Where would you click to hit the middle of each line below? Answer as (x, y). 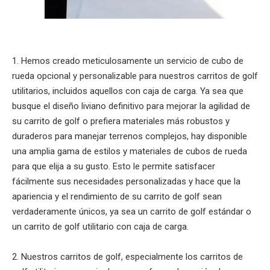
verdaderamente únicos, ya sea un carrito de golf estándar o (132, 211)
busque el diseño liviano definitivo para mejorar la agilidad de (131, 106)
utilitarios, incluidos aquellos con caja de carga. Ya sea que (128, 91)
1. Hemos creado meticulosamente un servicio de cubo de (128, 61)
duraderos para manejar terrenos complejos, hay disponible (130, 136)
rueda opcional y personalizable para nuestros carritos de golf (135, 76)
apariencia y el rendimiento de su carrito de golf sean (117, 196)
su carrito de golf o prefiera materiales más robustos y (121, 121)
